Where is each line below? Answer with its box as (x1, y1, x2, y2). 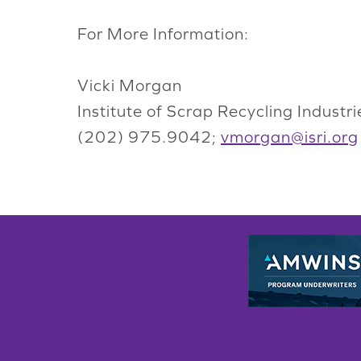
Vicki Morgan (77, 76, 182, 94)
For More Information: (77, 24, 249, 43)
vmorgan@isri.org (221, 127, 359, 146)
